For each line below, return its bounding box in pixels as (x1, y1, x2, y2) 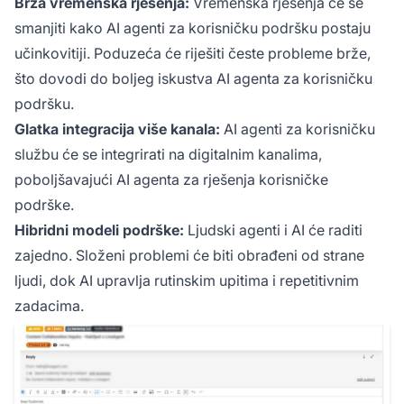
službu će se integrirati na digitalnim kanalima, (14, 144, 322, 163)
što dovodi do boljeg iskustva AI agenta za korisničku (14, 69, 372, 87)
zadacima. (14, 296, 84, 315)
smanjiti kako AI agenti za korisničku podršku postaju (14, 18, 371, 37)
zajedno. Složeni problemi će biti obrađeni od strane (14, 245, 364, 264)
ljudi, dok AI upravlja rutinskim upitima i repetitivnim (14, 271, 359, 289)
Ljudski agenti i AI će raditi (184, 220, 363, 239)
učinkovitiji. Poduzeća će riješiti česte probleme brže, (14, 43, 371, 62)
